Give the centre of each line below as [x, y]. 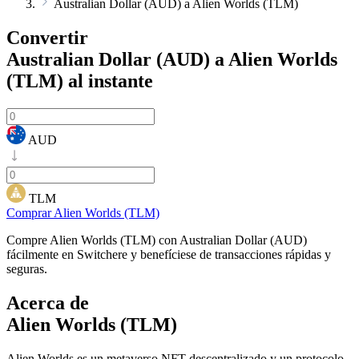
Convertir [47, 37]
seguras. [27, 268]
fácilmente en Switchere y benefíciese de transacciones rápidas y [169, 254]
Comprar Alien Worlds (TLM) [83, 212]
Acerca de [48, 303]
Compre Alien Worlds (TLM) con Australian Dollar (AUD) [157, 240]
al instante [108, 81]
